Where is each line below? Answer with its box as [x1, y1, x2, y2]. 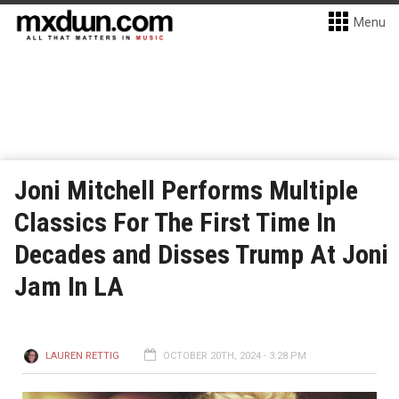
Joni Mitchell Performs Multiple [14, 175, 358, 206]
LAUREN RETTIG [45, 350, 119, 362]
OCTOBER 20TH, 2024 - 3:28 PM [163, 350, 306, 362]
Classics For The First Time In [14, 207, 336, 238]
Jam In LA [14, 271, 124, 302]
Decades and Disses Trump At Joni [14, 239, 388, 270]
